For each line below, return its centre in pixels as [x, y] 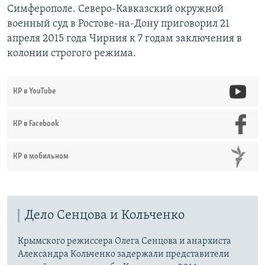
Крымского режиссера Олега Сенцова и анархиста [125, 241]
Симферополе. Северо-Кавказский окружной [115, 9]
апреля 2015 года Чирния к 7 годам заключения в [125, 38]
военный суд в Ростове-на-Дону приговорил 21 [118, 24]
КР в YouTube [34, 91]
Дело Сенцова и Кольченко [105, 215]
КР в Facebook [36, 124]
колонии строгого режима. [72, 53]
